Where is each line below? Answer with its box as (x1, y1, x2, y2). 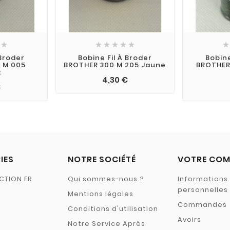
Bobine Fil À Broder (78, 52, 152, 63)
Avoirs (178, 214, 201, 224)
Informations (178, 174, 228, 184)
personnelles (178, 184, 228, 195)
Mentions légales (68, 188, 133, 199)
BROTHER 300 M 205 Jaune (64, 60, 166, 70)
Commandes (178, 199, 227, 209)
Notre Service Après (68, 218, 145, 228)
